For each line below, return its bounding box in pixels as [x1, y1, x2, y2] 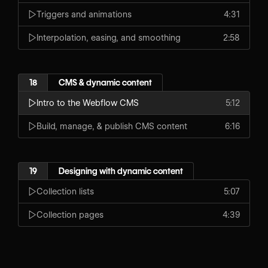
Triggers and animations [36, 9, 132, 19]
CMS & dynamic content [58, 77, 152, 87]
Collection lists [36, 186, 94, 196]
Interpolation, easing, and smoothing [36, 32, 181, 42]
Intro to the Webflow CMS [36, 98, 139, 108]
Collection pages [36, 209, 103, 220]
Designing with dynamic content [58, 166, 183, 176]
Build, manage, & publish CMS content [36, 121, 187, 131]
